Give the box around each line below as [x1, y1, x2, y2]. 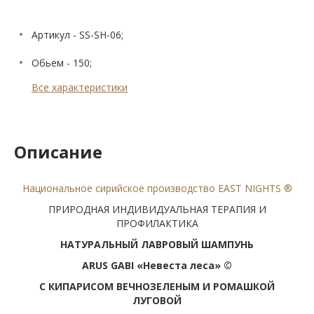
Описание [14, 140, 102, 164]
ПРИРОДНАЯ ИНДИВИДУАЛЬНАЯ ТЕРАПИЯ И [48, 203, 266, 217]
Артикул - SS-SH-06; [32, 28, 123, 42]
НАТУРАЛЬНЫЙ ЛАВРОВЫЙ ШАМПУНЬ [60, 238, 254, 252]
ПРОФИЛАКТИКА [116, 217, 198, 231]
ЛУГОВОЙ [132, 294, 182, 308]
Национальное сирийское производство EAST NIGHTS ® [22, 182, 292, 196]
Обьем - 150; [32, 56, 92, 70]
